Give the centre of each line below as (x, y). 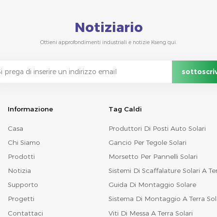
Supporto (23, 185)
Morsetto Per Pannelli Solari (153, 157)
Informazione (30, 109)
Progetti (21, 199)
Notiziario (108, 27)
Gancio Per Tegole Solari (147, 143)
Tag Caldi (125, 109)
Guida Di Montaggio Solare (152, 185)
